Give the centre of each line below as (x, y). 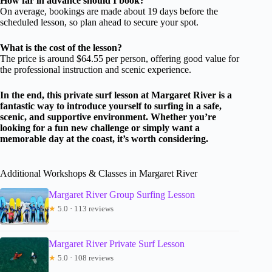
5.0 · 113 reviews (85, 208)
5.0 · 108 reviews (85, 257)
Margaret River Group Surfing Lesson (122, 194)
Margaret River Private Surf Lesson (117, 243)
